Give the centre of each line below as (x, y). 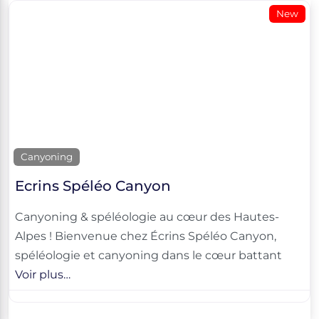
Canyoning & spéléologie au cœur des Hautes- (147, 216)
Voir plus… (43, 274)
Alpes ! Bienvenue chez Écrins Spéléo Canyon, (146, 236)
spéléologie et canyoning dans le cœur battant (148, 255)
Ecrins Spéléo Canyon (93, 185)
